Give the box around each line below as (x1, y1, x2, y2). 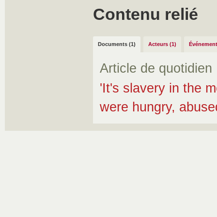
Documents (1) (98, 41, 136, 47)
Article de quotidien (100, 61, 212, 76)
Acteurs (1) (148, 41, 176, 47)
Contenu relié (93, 5, 198, 23)
